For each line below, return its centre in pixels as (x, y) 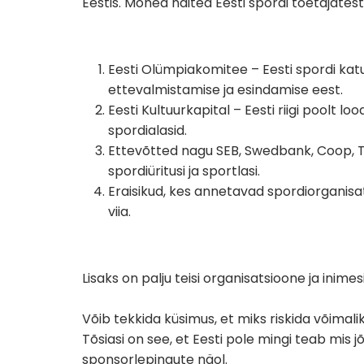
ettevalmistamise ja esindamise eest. (225, 90)
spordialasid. (147, 131)
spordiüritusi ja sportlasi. (184, 171)
